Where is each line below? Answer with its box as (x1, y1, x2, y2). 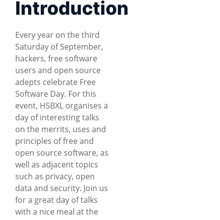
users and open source (15, 64, 101, 76)
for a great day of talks (15, 194, 98, 205)
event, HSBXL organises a (15, 100, 108, 111)
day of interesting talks (15, 111, 99, 123)
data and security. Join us (15, 182, 108, 193)
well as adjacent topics (15, 159, 98, 170)
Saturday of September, (15, 41, 103, 52)
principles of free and (15, 135, 94, 146)
